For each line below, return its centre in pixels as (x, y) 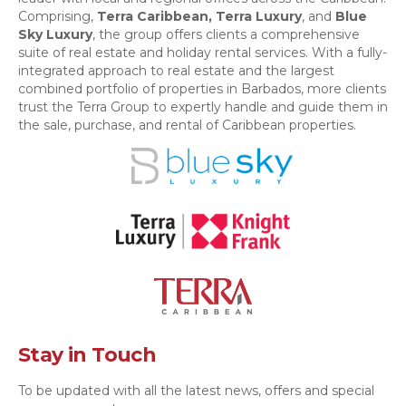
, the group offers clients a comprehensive (226, 35)
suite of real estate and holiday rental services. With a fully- (203, 53)
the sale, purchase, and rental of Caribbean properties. (187, 126)
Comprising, (58, 17)
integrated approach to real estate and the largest (176, 71)
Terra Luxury (259, 17)
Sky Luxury (55, 35)
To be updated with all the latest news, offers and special (196, 391)
